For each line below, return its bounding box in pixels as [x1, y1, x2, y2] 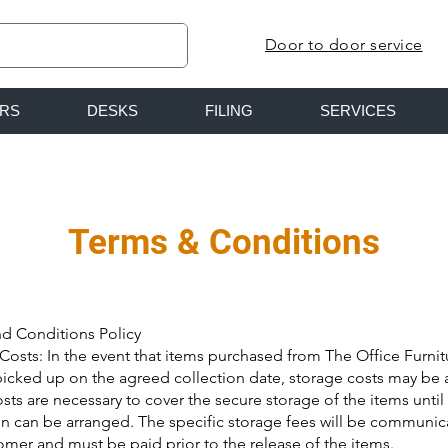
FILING [204, 102, 253, 119]
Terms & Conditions [67, 222, 380, 263]
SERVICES [319, 102, 396, 119]
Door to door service [265, 35, 423, 54]
